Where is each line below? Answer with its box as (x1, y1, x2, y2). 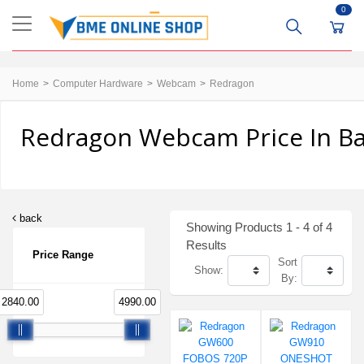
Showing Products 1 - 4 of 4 (186, 220, 332, 234)
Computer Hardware (53, 78, 143, 89)
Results (186, 238, 227, 252)
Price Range (32, 249, 93, 261)
